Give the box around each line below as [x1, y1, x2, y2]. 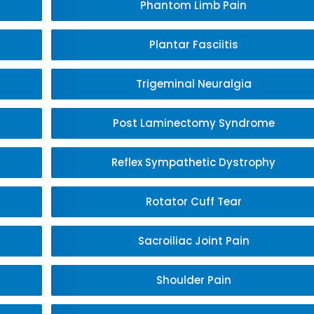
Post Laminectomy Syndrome [112, 116, 275, 130]
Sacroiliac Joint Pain [137, 233, 250, 248]
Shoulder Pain [156, 273, 231, 287]
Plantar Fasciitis [149, 37, 238, 52]
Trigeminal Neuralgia [135, 76, 252, 91]
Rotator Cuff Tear [145, 194, 242, 209]
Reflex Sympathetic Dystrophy [111, 155, 276, 170]
